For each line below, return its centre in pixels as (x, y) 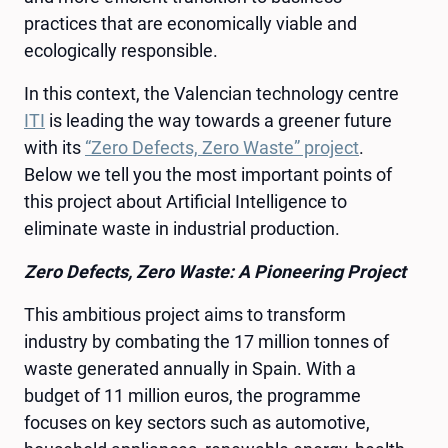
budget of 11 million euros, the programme (192, 395)
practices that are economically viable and (190, 23)
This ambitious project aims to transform (185, 314)
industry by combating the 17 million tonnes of (206, 341)
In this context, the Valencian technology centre (211, 93)
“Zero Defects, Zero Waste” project (222, 147)
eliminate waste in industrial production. (184, 228)
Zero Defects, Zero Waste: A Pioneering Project (215, 271)
